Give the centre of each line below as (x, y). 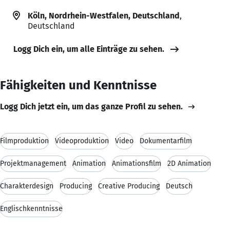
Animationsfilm (137, 163)
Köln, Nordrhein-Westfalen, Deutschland (104, 15)
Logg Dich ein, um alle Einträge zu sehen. (89, 49)
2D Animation (189, 163)
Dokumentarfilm (166, 141)
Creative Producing (129, 186)
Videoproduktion (82, 141)
